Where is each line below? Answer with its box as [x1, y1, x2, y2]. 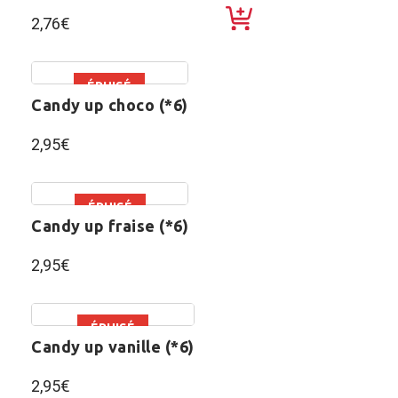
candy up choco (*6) [42, 95, 188, 114]
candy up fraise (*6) [42, 216, 188, 235]
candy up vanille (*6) [42, 337, 195, 355]
